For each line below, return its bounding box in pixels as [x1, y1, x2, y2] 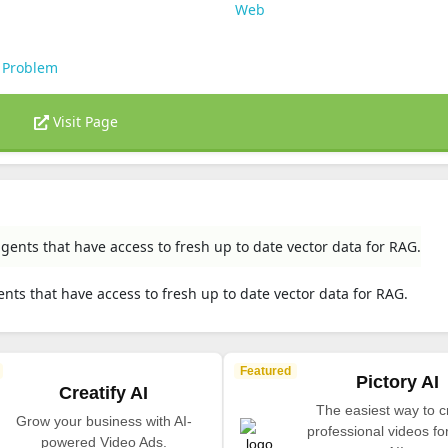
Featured [239, 364, 291, 378]
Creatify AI [59, 382, 149, 403]
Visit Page [49, 112, 118, 131]
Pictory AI [355, 372, 439, 392]
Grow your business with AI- [15, 412, 192, 429]
